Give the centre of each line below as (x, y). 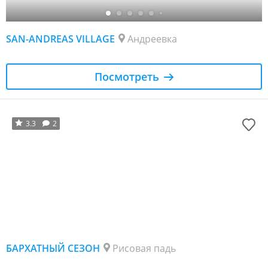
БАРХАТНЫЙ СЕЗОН (53, 248)
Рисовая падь (144, 248)
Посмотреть (127, 76)
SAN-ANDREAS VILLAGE (60, 39)
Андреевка (152, 39)
